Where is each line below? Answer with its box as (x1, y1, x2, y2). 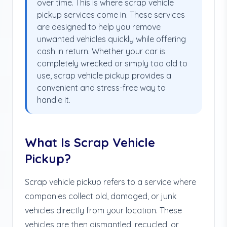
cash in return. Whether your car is (37, 46, 165, 56)
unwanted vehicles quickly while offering (37, 34, 186, 44)
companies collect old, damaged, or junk (25, 191, 176, 201)
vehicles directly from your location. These (25, 205, 182, 215)
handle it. (37, 95, 70, 105)
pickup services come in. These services (37, 10, 185, 20)
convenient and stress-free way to (37, 83, 166, 93)
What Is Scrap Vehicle (25, 135, 155, 150)
